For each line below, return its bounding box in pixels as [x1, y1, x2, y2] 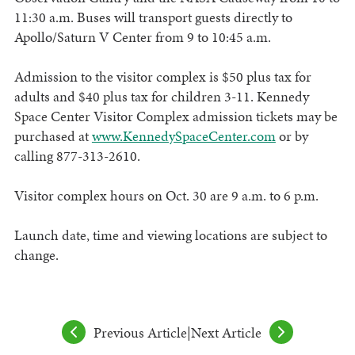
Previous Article [94, 322, 187, 342]
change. [13, 245, 59, 265]
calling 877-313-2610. [13, 146, 140, 166]
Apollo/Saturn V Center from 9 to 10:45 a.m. [13, 27, 271, 48]
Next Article [191, 322, 261, 342]
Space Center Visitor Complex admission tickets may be [13, 106, 338, 127]
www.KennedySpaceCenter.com [91, 126, 276, 147]
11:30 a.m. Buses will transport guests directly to [13, 7, 292, 28]
